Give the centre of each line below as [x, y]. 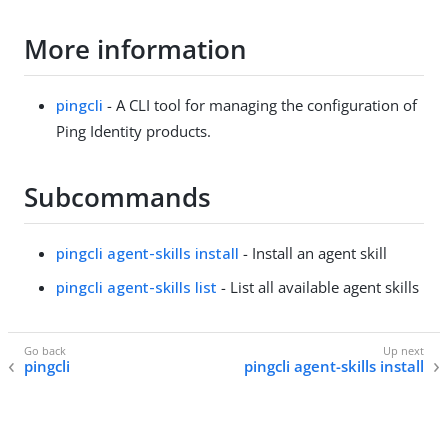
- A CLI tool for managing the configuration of [260, 104]
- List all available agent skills [318, 286]
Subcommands [117, 197]
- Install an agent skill [313, 252]
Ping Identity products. [133, 130]
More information [135, 49]
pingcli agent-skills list [136, 286]
